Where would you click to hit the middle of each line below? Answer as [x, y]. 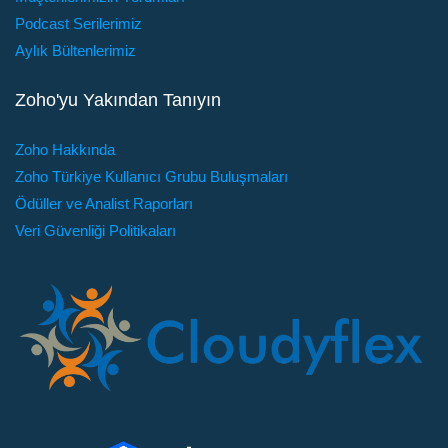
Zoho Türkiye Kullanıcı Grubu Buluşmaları [151, 176]
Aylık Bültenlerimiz [75, 50]
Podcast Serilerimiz [78, 23]
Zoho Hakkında [65, 149]
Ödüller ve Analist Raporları [104, 203]
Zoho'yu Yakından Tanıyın [118, 99]
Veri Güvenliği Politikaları [95, 230]
